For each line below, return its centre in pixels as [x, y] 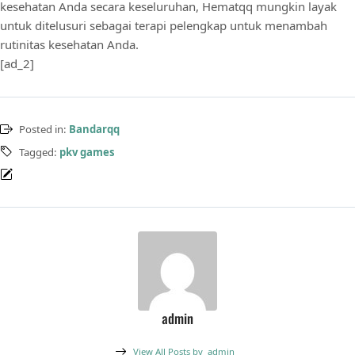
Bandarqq [94, 130]
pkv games [87, 152]
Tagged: [39, 152]
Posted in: [44, 130]
